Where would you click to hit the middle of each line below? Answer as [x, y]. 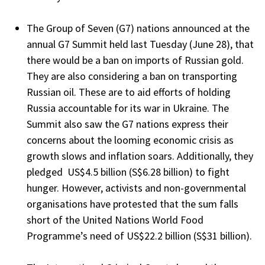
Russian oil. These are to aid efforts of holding [129, 92]
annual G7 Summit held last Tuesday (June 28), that [140, 44]
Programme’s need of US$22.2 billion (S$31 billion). [139, 236]
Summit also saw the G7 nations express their [127, 124]
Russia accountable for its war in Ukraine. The [128, 108]
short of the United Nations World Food [115, 220]
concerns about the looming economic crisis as [130, 140]
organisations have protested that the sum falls [132, 204]
